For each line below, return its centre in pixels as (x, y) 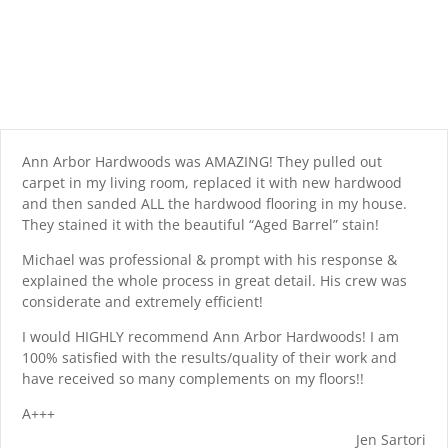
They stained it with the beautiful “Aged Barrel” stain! (200, 225)
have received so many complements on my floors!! (193, 379)
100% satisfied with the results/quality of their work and (209, 358)
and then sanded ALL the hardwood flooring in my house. (214, 204)
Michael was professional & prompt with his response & (209, 260)
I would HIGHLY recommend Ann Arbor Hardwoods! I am (210, 337)
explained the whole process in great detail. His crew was (214, 281)
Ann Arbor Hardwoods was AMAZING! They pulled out (202, 162)
